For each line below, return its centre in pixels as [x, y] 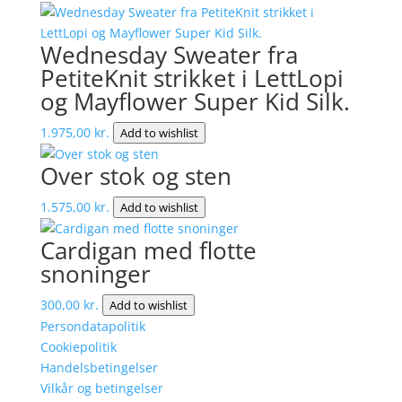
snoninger [95, 273]
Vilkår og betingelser [101, 388]
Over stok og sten [135, 175]
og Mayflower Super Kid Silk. [195, 101]
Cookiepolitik [78, 346]
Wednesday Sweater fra [169, 54]
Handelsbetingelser [99, 367]
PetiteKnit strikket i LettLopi [192, 78]
